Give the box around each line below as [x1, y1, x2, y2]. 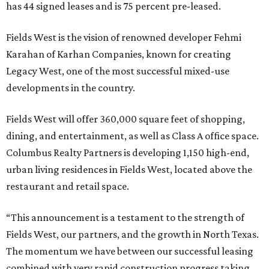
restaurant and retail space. [6, 180, 129, 193]
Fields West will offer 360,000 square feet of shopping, [6, 113, 245, 125]
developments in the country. [6, 82, 135, 94]
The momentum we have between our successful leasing [6, 245, 253, 258]
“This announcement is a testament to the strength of [6, 211, 244, 224]
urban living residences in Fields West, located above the [6, 163, 252, 176]
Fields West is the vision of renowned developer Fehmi [6, 31, 241, 44]
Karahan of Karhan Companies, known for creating [6, 48, 231, 61]
